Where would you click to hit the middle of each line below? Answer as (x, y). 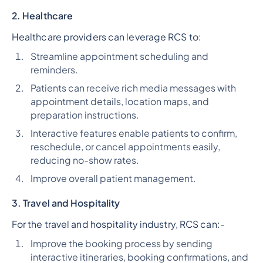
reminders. (54, 70)
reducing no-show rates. (85, 160)
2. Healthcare (42, 16)
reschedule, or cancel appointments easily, (125, 146)
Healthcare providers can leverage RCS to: (106, 37)
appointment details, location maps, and (119, 102)
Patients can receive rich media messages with (133, 88)
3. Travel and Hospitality (66, 203)
